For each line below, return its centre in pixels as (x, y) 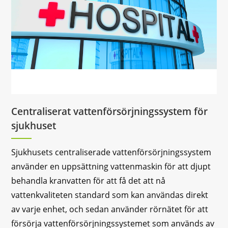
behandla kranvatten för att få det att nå (89, 180)
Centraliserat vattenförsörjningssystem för (110, 111)
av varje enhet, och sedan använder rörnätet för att (110, 209)
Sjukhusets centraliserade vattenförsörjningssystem (111, 152)
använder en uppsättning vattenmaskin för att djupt (111, 166)
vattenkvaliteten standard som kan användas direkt (110, 195)
